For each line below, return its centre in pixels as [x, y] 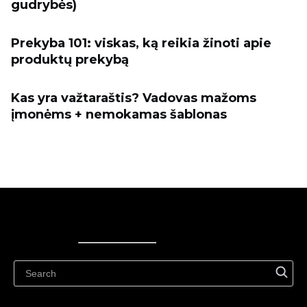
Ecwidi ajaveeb [114, 257]
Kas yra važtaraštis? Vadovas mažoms [134, 98]
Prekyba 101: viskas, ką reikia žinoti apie [141, 43]
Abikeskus [102, 278]
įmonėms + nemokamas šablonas [119, 114]
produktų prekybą [70, 60]
